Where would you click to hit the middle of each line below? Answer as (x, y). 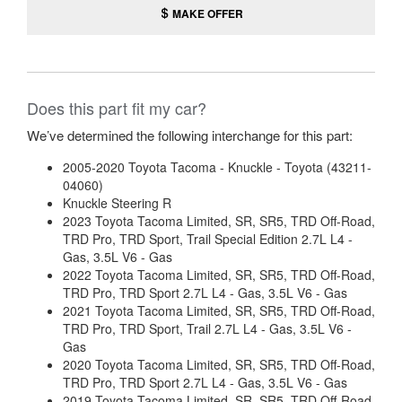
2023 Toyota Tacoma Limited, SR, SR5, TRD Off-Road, (219, 221)
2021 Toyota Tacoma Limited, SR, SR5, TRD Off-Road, (219, 310)
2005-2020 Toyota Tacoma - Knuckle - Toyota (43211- (217, 167)
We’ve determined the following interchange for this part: (190, 135)
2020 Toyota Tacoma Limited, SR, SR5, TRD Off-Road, (219, 364)
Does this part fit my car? (117, 108)
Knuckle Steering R (117, 203)
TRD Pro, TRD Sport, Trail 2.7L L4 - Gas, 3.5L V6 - (207, 328)
